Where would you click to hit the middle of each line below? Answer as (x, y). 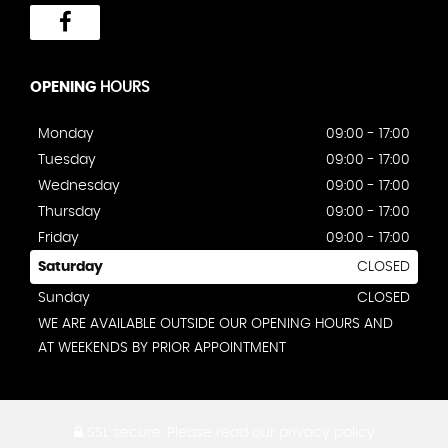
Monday (66, 134)
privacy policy (326, 433)
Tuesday (67, 160)
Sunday (64, 298)
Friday (58, 238)
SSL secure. (122, 433)
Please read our (220, 433)
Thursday (69, 212)
